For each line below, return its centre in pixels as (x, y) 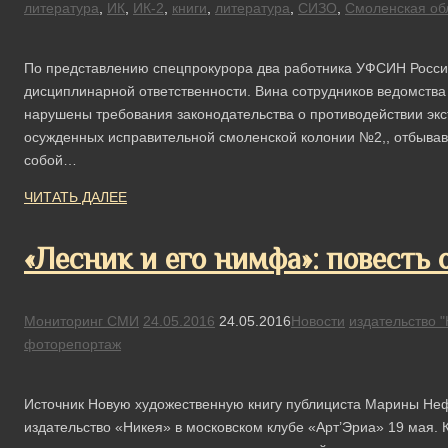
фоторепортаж (72, 343)
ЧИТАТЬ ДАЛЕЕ (75, 196)
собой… (50, 159)
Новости (318, 320)
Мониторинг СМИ (81, 320)
